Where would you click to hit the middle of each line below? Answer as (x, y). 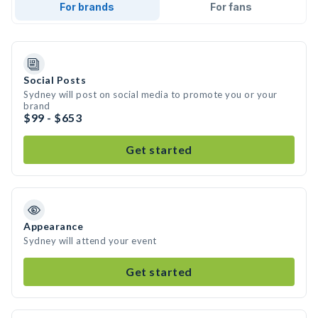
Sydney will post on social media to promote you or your (150, 94)
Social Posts (55, 80)
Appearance (53, 226)
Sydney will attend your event (90, 241)
